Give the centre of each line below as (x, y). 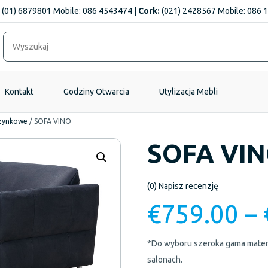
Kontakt (19, 92)
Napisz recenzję (189, 186)
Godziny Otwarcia (96, 92)
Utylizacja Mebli (188, 92)
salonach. (165, 260)
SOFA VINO (53, 121)
